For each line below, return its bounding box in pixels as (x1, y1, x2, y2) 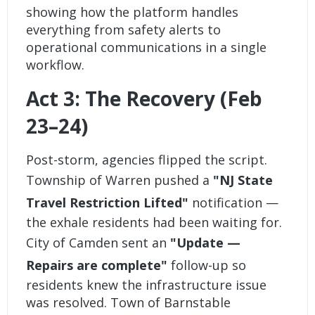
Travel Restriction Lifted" (26, 194, 189, 212)
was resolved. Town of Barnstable (26, 294, 231, 311)
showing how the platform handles (26, 4, 239, 21)
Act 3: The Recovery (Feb (26, 85, 263, 112)
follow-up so (167, 257, 247, 274)
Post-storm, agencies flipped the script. (26, 151, 268, 169)
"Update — (170, 234, 241, 252)
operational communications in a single (26, 39, 267, 56)
